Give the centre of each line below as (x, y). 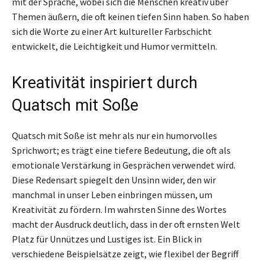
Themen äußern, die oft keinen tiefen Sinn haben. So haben (130, 17)
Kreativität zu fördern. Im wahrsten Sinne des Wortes (119, 210)
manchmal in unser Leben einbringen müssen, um (112, 195)
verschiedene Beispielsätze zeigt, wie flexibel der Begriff (125, 254)
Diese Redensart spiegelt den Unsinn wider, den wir (114, 180)
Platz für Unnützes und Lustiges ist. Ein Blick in (107, 239)
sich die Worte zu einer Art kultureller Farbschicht (112, 32)
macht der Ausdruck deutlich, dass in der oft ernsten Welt (126, 224)
